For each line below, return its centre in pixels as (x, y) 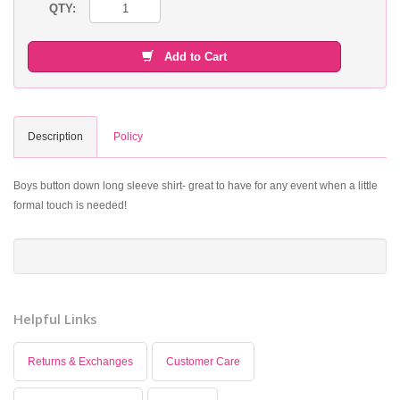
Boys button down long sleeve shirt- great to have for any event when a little (196, 186)
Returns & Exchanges (80, 362)
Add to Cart (191, 57)
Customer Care (203, 362)
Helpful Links (55, 319)
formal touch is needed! (70, 206)
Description (55, 137)
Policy (128, 137)
